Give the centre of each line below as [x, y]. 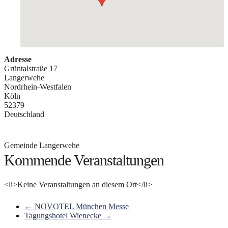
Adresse [18, 59]
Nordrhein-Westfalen [38, 87]
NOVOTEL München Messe [81, 206]
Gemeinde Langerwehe [42, 145]
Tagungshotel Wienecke [64, 215]
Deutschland [24, 114]
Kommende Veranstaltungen [84, 160]
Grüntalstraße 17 [31, 68]
